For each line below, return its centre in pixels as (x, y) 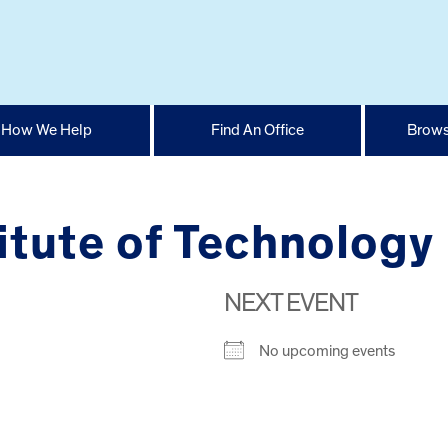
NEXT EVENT (291, 302)
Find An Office (258, 129)
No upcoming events (327, 350)
